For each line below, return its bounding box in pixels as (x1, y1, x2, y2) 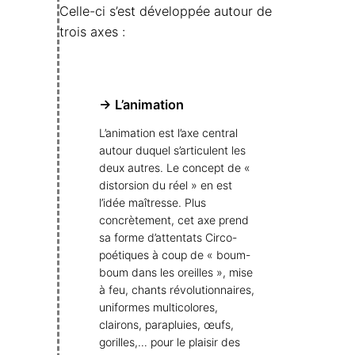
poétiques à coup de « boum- (99, 248, 250, 262)
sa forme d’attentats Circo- (99, 231, 237, 245)
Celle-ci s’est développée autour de (59, 2, 272, 19)
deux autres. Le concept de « (99, 161, 250, 175)
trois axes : (59, 23, 125, 40)
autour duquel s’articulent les (99, 143, 246, 158)
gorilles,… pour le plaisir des (99, 335, 240, 349)
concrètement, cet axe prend (99, 213, 249, 227)
